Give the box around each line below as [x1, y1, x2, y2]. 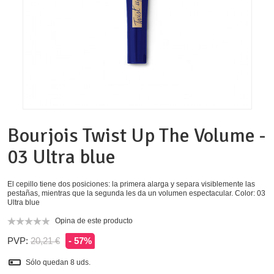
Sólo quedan [26, 257, 70, 267]
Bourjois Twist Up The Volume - [7, 124, 265, 148]
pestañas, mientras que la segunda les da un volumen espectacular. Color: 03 [7, 189, 265, 198]
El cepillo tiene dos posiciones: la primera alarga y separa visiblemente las [7, 180, 255, 189]
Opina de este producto [55, 217, 133, 226]
